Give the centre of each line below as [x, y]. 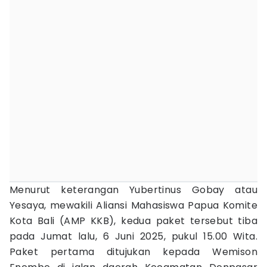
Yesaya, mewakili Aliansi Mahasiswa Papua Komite [133, 205]
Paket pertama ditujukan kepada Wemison [133, 252]
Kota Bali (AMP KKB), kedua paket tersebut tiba [133, 221]
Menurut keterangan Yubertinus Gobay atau [133, 190]
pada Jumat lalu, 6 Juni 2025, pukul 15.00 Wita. [133, 236]
